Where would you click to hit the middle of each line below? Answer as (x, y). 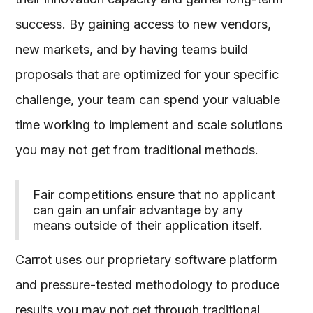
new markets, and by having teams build (132, 49)
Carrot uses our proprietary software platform (147, 260)
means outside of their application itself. (148, 225)
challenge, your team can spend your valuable (148, 100)
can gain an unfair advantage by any (138, 210)
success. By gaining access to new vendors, (144, 24)
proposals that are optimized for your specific (147, 74)
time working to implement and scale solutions (149, 125)
